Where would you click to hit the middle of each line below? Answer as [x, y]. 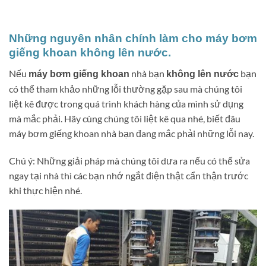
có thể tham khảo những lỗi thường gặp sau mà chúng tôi [126, 88]
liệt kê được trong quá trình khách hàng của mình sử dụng [126, 103]
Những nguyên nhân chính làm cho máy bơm [133, 39]
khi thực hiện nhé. [45, 190]
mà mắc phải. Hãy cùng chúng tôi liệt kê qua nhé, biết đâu [125, 118]
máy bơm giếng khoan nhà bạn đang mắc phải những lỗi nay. [132, 133]
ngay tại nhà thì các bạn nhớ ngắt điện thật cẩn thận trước [129, 175]
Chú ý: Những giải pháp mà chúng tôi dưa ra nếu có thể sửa [129, 160]
